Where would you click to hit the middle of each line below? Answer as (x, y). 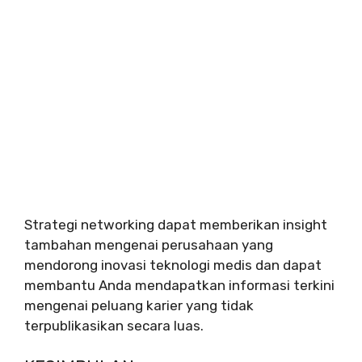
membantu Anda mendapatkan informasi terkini (179, 286)
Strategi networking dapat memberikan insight (176, 225)
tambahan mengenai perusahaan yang (149, 245)
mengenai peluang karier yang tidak (139, 306)
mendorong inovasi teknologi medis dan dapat (173, 265)
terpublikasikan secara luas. (114, 326)
